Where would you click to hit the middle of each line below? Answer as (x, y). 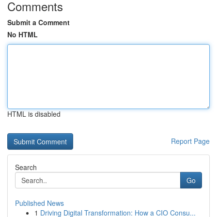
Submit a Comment (39, 22)
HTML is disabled (34, 114)
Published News (39, 203)
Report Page (190, 141)
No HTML (23, 34)
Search (26, 167)
